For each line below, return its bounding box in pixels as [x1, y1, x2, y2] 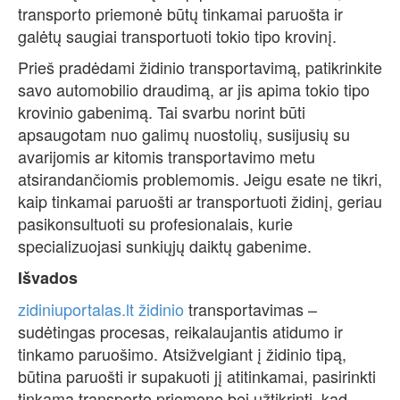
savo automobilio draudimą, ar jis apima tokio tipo [18, 78, 370, 102]
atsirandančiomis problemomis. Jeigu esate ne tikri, [18, 167, 382, 191]
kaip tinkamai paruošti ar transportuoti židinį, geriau [18, 189, 382, 213]
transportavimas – [184, 297, 317, 321]
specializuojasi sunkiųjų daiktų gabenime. [18, 234, 312, 258]
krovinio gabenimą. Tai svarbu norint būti [18, 100, 305, 124]
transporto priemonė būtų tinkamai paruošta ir [18, 2, 343, 26]
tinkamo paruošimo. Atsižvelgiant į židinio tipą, [18, 342, 346, 366]
